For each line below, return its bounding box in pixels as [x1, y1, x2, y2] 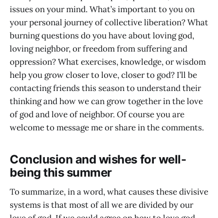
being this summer [10, 165, 112, 180]
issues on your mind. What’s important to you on [10, 3, 195, 15]
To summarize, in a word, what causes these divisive [10, 186, 208, 198]
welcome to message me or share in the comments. [10, 122, 204, 133]
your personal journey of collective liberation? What [10, 17, 208, 28]
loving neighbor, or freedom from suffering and [10, 43, 187, 54]
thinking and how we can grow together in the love [10, 95, 203, 107]
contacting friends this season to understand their [10, 82, 201, 93]
